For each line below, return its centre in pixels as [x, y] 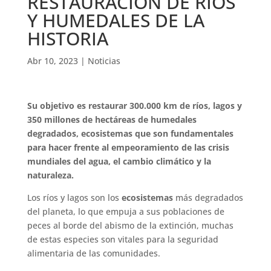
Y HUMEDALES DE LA [116, 21]
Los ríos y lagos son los [74, 198]
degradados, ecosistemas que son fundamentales [130, 134]
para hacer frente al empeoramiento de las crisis [128, 148]
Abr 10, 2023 [52, 61]
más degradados [209, 198]
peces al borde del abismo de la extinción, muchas [130, 226]
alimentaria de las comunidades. [93, 253]
